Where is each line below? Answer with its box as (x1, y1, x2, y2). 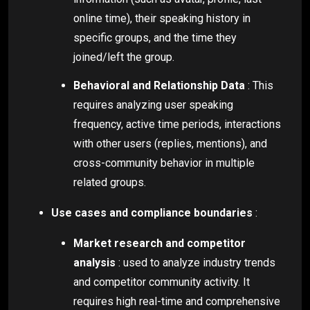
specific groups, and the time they (73, 31, 237, 45)
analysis (73, 255, 116, 269)
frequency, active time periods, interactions (73, 117, 281, 131)
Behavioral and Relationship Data (73, 78, 245, 92)
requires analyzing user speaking (73, 98, 233, 111)
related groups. (73, 175, 146, 189)
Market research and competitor (73, 236, 246, 250)
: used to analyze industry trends (116, 255, 275, 269)
